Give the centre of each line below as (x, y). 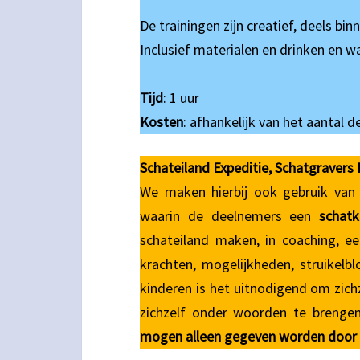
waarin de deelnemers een (230, 216)
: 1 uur (181, 98)
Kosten (162, 122)
